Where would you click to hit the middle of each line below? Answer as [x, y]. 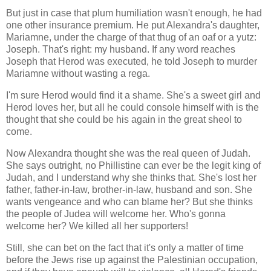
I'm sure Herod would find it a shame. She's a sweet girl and [133, 95]
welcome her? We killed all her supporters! [97, 226]
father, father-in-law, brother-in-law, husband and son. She [129, 189]
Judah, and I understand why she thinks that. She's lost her [131, 177]
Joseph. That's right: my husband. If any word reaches [121, 50]
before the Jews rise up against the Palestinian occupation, [132, 260]
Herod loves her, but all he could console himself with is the [132, 107]
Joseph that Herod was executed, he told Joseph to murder [132, 62]
